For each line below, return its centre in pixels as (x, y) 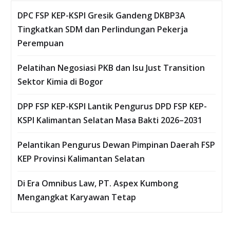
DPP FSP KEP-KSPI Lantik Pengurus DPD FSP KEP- (112, 107)
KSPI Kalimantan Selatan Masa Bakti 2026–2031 (110, 120)
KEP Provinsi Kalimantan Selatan (81, 159)
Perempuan (41, 43)
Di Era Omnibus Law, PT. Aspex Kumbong (98, 184)
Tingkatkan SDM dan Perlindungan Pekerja (103, 30)
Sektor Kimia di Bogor (60, 82)
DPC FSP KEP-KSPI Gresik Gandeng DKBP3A (101, 16)
